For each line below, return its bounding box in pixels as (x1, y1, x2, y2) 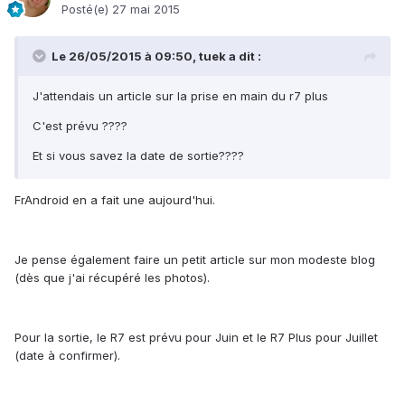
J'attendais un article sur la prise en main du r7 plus (33, 89, 328, 104)
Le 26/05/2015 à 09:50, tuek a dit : (52, 49, 261, 64)
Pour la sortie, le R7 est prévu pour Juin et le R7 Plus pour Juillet (14, 330, 378, 345)
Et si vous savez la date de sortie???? (33, 148, 244, 164)
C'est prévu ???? (33, 118, 127, 134)
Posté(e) (61, 2, 112, 17)
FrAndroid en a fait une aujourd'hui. (14, 193, 215, 208)
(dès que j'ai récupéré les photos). (14, 270, 210, 286)
